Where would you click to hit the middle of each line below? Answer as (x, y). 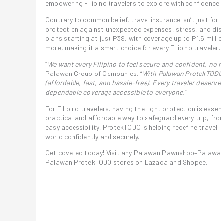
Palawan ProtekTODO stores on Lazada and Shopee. (127, 162)
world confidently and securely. (92, 136)
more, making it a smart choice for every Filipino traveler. (133, 48)
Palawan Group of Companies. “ (94, 73)
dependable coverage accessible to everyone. (115, 92)
